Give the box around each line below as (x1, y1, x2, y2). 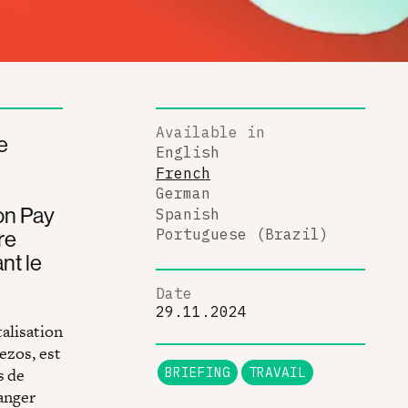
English (156, 143, 219, 161)
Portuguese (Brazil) (156, 225, 329, 243)
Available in (156, 122, 265, 141)
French (156, 163, 210, 182)
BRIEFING (165, 362, 230, 381)
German (156, 184, 210, 202)
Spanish (156, 204, 219, 223)
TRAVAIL (249, 362, 306, 381)
